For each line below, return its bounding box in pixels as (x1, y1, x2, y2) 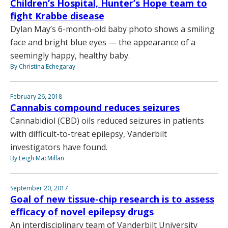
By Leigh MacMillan (10, 154, 64, 163)
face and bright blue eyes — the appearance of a (10, 37, 195, 48)
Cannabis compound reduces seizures (10, 101, 180, 114)
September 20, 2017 (10, 184, 68, 193)
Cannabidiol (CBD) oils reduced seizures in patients (10, 115, 204, 127)
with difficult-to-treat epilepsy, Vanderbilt (10, 128, 167, 140)
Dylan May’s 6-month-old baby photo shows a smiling (10, 23, 215, 35)
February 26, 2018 (10, 92, 62, 101)
